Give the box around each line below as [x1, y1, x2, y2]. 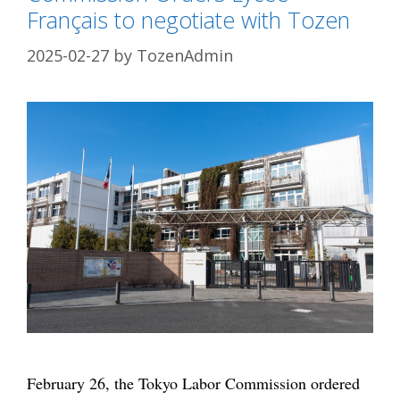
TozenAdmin [137, 44, 233, 66]
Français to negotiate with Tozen [27, 4, 350, 35]
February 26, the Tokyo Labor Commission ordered [27, 371, 360, 394]
